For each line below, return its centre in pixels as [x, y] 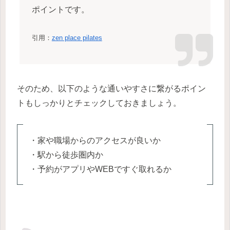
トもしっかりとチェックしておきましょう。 [99, 103]
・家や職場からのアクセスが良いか [95, 140]
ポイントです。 [60, 9]
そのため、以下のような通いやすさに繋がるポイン [111, 89]
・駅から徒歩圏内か [66, 155]
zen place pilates [77, 37]
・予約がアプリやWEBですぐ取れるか [100, 169]
